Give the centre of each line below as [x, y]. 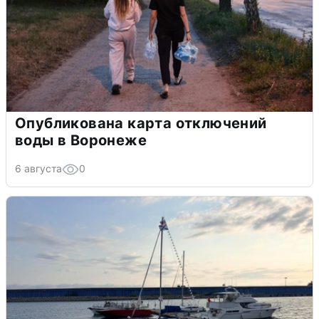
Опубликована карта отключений [141, 123]
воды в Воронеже [81, 140]
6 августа [38, 168]
